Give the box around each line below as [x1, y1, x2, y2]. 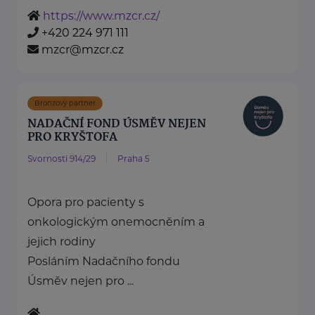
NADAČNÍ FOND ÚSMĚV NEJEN [27, 115, 206, 134]
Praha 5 [117, 153, 150, 165]
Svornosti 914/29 [27, 153, 96, 165]
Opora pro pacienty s [27, 195, 144, 210]
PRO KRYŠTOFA [27, 128, 117, 148]
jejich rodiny [27, 235, 96, 249]
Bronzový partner [34, 98, 96, 108]
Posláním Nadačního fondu [27, 255, 180, 269]
